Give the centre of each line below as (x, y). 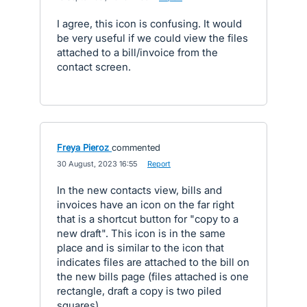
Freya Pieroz (83, 147)
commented (136, 147)
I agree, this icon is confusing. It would (149, 24)
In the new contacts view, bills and (139, 190)
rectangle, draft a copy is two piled (139, 291)
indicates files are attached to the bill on (153, 262)
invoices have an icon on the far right (146, 205)
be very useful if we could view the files (152, 38)
